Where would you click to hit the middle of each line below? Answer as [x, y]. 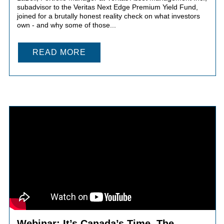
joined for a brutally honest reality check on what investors [108, 16]
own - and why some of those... [66, 25]
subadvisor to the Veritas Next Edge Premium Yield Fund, [107, 7]
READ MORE [59, 52]
